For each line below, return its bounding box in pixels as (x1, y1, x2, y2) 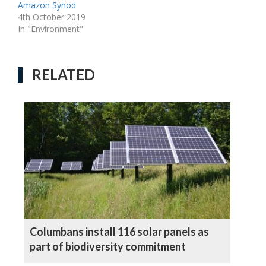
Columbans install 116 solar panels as (30, 225, 209, 239)
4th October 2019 (18, 11, 85, 23)
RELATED (32, 66, 95, 84)
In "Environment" (18, 23, 83, 35)
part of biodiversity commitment (30, 240, 186, 254)
